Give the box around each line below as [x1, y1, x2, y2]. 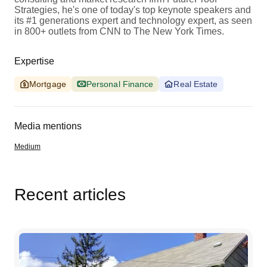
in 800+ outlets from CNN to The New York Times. [14, 26, 224, 36]
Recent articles [14, 185, 126, 204]
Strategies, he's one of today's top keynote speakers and [14, 4, 251, 15]
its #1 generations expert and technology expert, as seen [14, 15, 252, 26]
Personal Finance [86, 79, 154, 89]
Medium [14, 142, 41, 151]
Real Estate [173, 79, 218, 89]
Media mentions [14, 120, 82, 131]
